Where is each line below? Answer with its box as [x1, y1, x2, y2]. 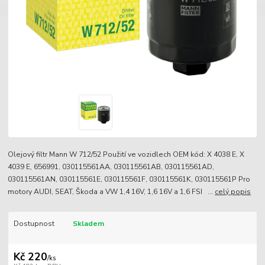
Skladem [72, 218, 104, 228]
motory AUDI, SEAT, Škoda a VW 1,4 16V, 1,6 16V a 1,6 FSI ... [8, 186, 215, 196]
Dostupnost [13, 218, 54, 228]
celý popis [215, 186, 251, 196]
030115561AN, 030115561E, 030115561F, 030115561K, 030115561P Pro [8, 174, 251, 184]
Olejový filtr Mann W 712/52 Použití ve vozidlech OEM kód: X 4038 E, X [8, 149, 245, 159]
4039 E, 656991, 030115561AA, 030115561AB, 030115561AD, [8, 161, 215, 172]
